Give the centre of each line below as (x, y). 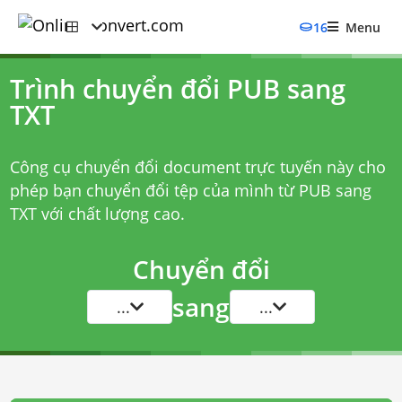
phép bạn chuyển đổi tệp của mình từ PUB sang (190, 190)
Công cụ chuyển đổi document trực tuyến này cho (197, 167)
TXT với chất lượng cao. (97, 214)
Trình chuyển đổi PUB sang (177, 89)
